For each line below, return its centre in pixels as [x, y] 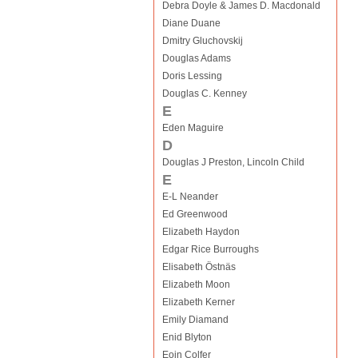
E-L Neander [190, 197]
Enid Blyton [187, 337]
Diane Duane [191, 23]
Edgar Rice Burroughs [210, 249]
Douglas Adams [196, 58]
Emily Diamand [195, 320]
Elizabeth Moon [196, 284]
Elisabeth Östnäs [199, 267]
